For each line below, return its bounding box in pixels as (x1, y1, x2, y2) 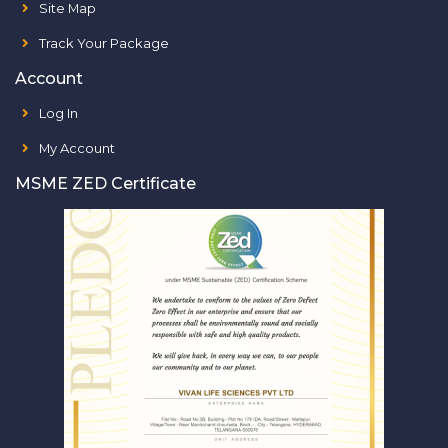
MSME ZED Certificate (15, 173, 196, 193)
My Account (39, 139, 115, 156)
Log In (39, 104, 78, 121)
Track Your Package (39, 34, 169, 51)
